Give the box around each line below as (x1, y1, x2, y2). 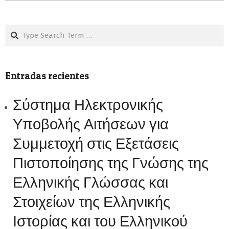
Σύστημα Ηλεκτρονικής (13, 96, 163, 113)
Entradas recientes (5, 70, 89, 82)
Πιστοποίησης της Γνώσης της (13, 154, 209, 172)
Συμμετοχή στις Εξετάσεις (13, 134, 179, 152)
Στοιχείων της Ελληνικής (13, 193, 170, 211)
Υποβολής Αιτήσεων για (13, 115, 169, 133)
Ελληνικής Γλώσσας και (13, 173, 168, 191)
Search (6, 26, 31, 35)
